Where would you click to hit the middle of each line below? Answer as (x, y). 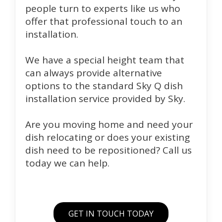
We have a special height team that (105, 60)
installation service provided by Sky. (105, 98)
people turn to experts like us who (103, 8)
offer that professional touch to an (104, 21)
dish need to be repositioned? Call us (109, 150)
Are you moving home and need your (109, 124)
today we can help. (67, 163)
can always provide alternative (94, 73)
